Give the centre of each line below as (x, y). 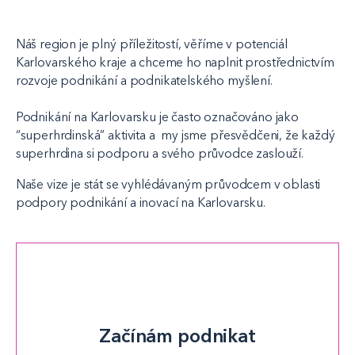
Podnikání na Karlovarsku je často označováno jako (157, 116)
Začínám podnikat (177, 336)
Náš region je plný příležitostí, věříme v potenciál (151, 44)
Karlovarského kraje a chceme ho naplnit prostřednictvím (175, 62)
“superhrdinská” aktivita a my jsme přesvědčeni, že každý (175, 135)
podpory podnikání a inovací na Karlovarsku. (143, 202)
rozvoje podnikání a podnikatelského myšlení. (144, 80)
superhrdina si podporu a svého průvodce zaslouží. (161, 153)
